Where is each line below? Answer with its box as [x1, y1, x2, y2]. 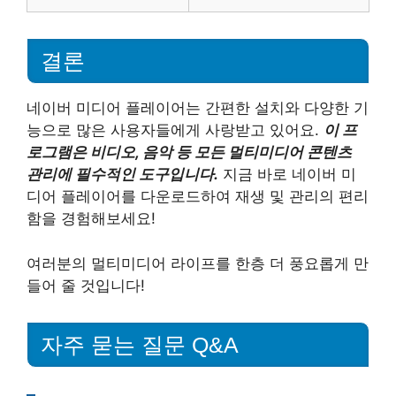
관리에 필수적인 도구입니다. [27, 165, 218, 183]
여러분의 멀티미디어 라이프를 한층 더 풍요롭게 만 [27, 254, 369, 272]
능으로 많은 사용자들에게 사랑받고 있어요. [27, 121, 324, 139]
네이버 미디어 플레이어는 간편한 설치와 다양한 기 [27, 99, 369, 117]
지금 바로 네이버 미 [218, 165, 356, 183]
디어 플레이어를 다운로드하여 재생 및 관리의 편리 [27, 187, 369, 205]
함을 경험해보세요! [27, 209, 156, 227]
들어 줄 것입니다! [27, 276, 145, 294]
